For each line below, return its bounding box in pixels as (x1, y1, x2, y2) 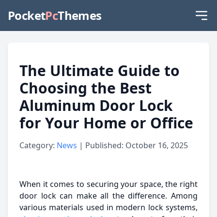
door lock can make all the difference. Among (19, 190, 198, 201)
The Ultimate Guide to (19, 61, 180, 80)
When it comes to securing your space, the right (19, 179, 198, 189)
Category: (19, 140, 57, 151)
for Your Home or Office (19, 113, 193, 133)
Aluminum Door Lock (19, 95, 173, 115)
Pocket (8, 7, 46, 23)
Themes (58, 7, 102, 23)
